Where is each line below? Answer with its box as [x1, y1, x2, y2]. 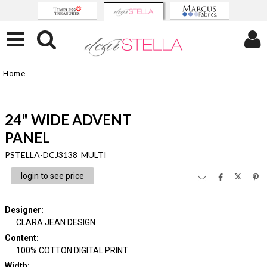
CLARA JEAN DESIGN [16, 218, 95, 227]
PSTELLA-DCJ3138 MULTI [4, 150, 107, 160]
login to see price [20, 171, 84, 181]
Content [4, 233, 36, 243]
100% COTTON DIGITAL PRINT [16, 246, 128, 255]
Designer [4, 205, 41, 215]
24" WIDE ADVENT [4, 111, 132, 128]
